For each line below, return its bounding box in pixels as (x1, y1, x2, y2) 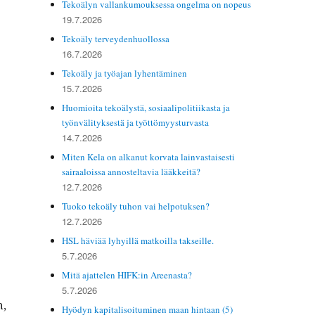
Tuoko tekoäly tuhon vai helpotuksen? (62, 199, 210, 212)
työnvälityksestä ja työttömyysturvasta (62, 115, 210, 129)
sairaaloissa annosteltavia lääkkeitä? (62, 165, 201, 178)
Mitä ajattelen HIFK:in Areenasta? (62, 268, 193, 281)
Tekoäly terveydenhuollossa (62, 32, 170, 45)
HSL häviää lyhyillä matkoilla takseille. (62, 233, 214, 247)
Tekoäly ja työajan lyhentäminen (62, 66, 188, 79)
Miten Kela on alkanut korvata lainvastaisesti (62, 150, 236, 163)
